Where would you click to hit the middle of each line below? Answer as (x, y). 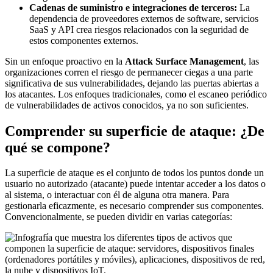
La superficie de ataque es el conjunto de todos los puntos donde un (134, 173)
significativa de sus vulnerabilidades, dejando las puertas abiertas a (132, 83)
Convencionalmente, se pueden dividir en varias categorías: (119, 217)
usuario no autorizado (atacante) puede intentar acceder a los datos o (135, 184)
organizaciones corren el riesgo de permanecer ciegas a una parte (129, 72)
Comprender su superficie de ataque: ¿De (135, 131)
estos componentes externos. (84, 40)
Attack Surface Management (184, 61)
